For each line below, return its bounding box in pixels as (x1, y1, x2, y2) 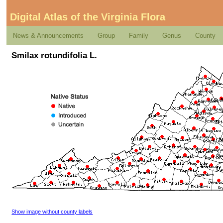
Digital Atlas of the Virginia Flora (9, 11, 165, 23)
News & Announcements (13, 31, 84, 39)
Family (129, 31, 149, 39)
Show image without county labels (11, 208, 93, 215)
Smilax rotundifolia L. (11, 50, 98, 60)
